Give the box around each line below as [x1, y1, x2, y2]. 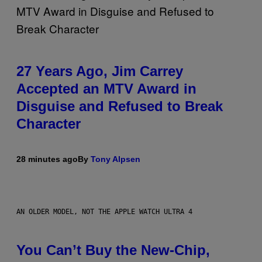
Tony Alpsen [91, 154, 140, 164]
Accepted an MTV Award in [16, 80, 196, 96]
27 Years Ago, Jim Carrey [16, 63, 183, 79]
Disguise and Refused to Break [16, 98, 223, 114]
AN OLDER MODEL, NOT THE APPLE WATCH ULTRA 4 [16, 207, 192, 216]
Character [16, 115, 81, 132]
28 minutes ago [16, 154, 78, 164]
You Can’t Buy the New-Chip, [16, 242, 210, 258]
